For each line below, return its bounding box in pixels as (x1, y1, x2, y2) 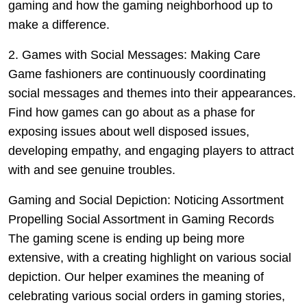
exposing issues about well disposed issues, (8, 125, 249, 138)
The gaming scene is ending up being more (8, 232, 245, 245)
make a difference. (8, 18, 110, 32)
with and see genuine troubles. (8, 163, 175, 177)
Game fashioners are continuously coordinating (8, 67, 266, 81)
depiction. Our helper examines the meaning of (8, 270, 264, 284)
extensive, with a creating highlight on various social (8, 251, 291, 265)
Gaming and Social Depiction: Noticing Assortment (8, 193, 284, 207)
